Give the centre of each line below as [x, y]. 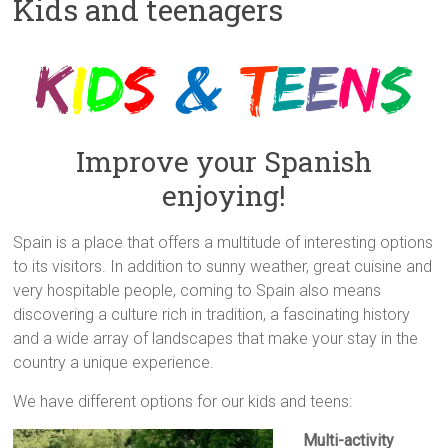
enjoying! [223, 196]
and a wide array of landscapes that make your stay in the [216, 339]
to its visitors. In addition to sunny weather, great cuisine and [223, 267]
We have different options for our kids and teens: [183, 402]
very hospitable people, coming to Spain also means [197, 291]
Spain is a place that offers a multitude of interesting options [223, 243]
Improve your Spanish [223, 162]
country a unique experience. [114, 363]
